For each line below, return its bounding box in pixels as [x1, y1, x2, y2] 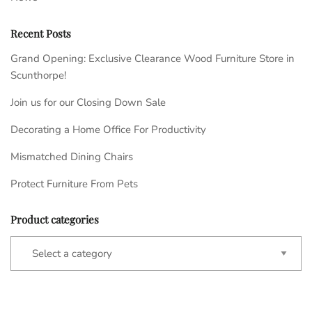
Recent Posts [10, 26, 71, 40]
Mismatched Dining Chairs [10, 149, 133, 164]
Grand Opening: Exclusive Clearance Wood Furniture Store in [10, 51, 295, 65]
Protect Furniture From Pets [10, 176, 138, 191]
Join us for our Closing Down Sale [10, 95, 166, 109]
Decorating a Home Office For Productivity [10, 122, 206, 136]
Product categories [10, 212, 99, 226]
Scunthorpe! [10, 68, 66, 82]
